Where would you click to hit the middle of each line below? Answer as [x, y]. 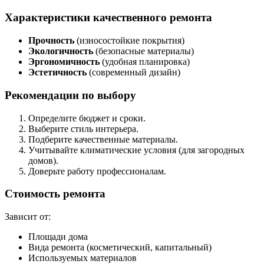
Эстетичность [57, 72]
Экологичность [61, 51]
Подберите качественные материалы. [103, 139]
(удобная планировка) [145, 62]
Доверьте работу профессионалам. [97, 171]
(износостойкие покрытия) [129, 41]
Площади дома [58, 236]
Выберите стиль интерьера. [83, 128]
